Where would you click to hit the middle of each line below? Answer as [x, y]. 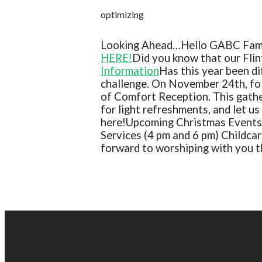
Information [130, 71]
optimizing [122, 15]
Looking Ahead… [141, 45]
